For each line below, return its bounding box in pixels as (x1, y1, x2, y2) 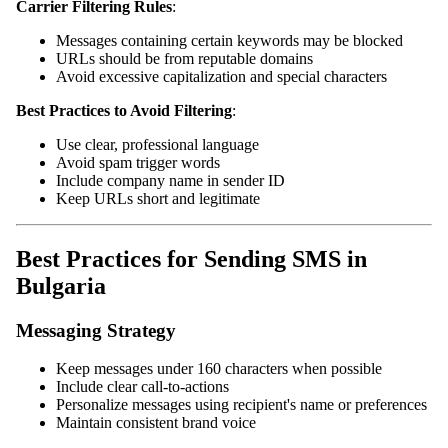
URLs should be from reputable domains (56, 49, 313, 67)
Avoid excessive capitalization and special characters (56, 67, 387, 85)
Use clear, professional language (56, 135, 259, 153)
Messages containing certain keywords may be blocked (56, 31, 403, 49)
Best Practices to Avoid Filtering (16, 101, 232, 119)
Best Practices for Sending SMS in (16, 245, 367, 272)
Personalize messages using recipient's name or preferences (56, 396, 427, 414)
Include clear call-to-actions (56, 378, 229, 396)
